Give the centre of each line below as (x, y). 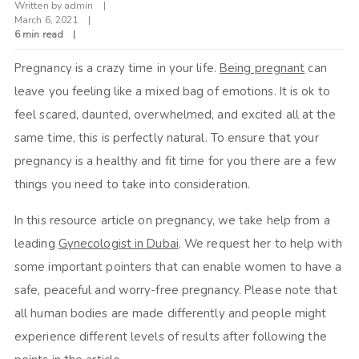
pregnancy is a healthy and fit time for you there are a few (175, 161)
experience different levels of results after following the (170, 337)
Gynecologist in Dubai (118, 244)
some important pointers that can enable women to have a (178, 267)
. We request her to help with (260, 244)
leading (36, 244)
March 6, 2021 (46, 20)
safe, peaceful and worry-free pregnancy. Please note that (175, 290)
